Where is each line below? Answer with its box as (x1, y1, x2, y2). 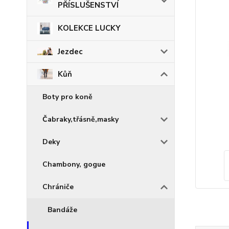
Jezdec (58, 46, 82, 57)
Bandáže (48, 204, 77, 215)
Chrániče (42, 181, 74, 192)
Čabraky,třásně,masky (42, 114, 119, 124)
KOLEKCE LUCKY (58, 23, 121, 34)
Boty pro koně (42, 91, 93, 102)
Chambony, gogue (42, 159, 105, 169)
